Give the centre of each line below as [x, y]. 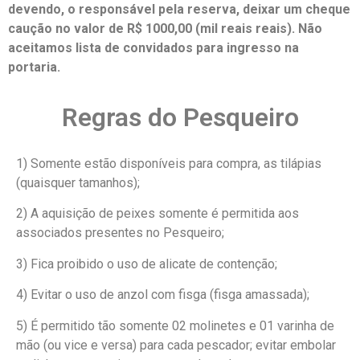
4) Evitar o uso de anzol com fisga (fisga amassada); [163, 295]
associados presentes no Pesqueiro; [120, 233]
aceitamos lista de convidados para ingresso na [153, 47]
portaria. [34, 67]
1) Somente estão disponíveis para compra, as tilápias [169, 163]
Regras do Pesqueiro [180, 117]
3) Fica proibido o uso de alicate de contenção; [147, 264]
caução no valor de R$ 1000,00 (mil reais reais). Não [165, 28]
